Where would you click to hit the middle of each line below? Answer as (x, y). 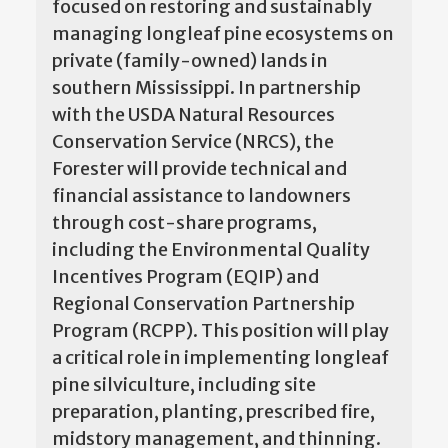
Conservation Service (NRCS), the (193, 141)
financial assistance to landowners (201, 195)
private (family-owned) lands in (190, 60)
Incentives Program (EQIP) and (185, 276)
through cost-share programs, (184, 222)
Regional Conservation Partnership (203, 303)
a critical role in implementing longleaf (220, 357)
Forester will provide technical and (199, 168)
